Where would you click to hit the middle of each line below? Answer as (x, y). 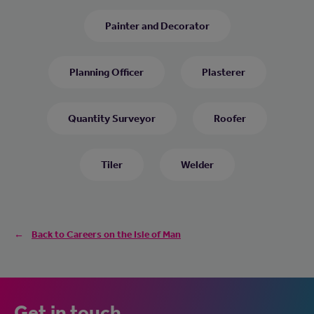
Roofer (230, 119)
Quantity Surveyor (112, 119)
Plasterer (223, 73)
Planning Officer (106, 73)
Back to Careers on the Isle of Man (106, 235)
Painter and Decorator (157, 26)
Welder (197, 165)
